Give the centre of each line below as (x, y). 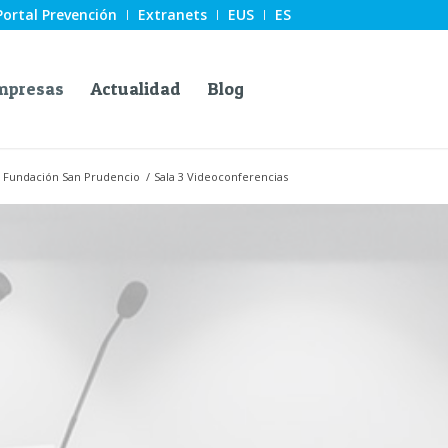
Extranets (172, 14)
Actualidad (135, 88)
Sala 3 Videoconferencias (221, 176)
